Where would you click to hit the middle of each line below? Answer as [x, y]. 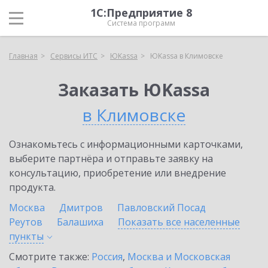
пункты [26, 236]
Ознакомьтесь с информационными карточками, [126, 144]
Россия [107, 257]
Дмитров [81, 208]
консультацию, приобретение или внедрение [118, 173]
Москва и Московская [179, 257]
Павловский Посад [162, 208]
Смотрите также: [50, 257]
